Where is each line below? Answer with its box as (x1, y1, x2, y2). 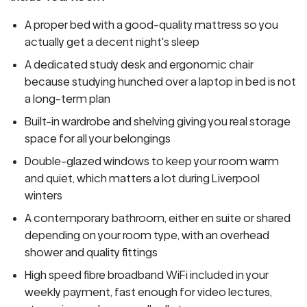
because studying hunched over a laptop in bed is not (25, 75, 296, 88)
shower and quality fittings (25, 245, 158, 259)
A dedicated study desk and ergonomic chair (25, 58, 254, 71)
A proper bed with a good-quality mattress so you (25, 18, 278, 32)
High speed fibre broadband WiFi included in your (25, 268, 269, 282)
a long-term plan (25, 92, 110, 106)
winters (25, 188, 62, 202)
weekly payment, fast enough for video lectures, (25, 285, 272, 299)
